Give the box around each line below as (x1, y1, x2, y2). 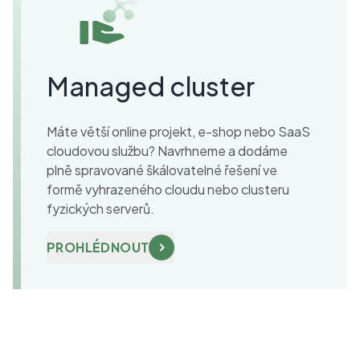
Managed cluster (47, 70, 255, 103)
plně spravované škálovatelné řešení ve (47, 162, 277, 179)
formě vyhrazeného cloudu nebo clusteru (47, 181, 289, 198)
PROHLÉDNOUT (47, 239, 149, 256)
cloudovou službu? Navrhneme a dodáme (47, 142, 288, 160)
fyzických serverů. (47, 200, 154, 218)
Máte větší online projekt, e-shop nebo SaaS (47, 123, 310, 141)
